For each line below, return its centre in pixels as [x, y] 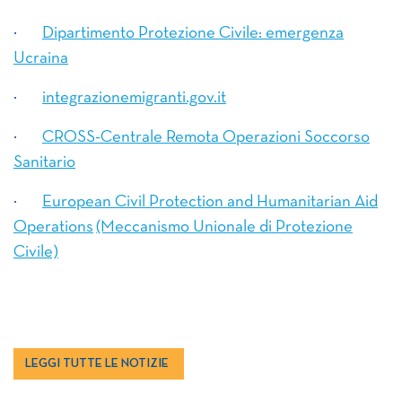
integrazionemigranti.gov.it [134, 98]
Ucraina [41, 59]
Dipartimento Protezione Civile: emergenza [193, 34]
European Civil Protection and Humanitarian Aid [210, 202]
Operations [53, 227]
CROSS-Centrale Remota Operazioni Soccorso [206, 138]
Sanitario [44, 163]
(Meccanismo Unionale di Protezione [224, 227]
